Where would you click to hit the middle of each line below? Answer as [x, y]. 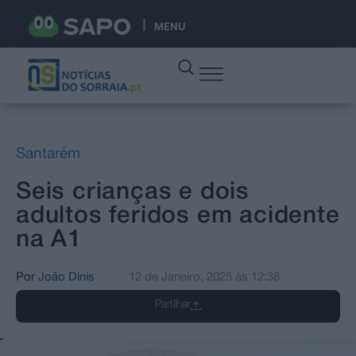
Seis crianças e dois [133, 192]
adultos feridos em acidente [178, 216]
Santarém [48, 154]
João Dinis [66, 277]
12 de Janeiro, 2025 [181, 277]
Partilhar [172, 304]
